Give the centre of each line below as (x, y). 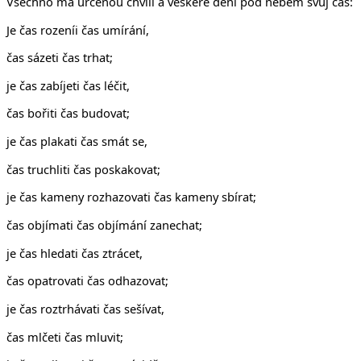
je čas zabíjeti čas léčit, (68, 85)
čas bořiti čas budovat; (68, 113)
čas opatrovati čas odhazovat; (87, 281)
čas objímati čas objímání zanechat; (104, 225)
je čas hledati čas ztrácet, (75, 253)
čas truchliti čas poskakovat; (83, 169)
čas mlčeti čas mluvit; (65, 336)
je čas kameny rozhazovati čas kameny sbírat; (131, 197)
